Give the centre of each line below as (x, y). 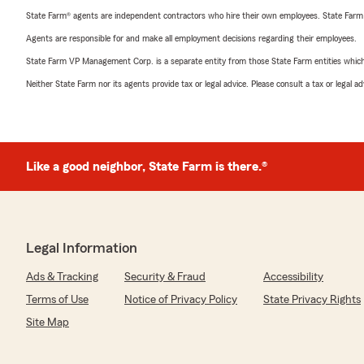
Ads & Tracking (62, 277)
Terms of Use (57, 300)
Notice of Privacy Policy (181, 300)
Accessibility (293, 277)
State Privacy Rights (312, 300)
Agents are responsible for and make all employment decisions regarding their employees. (191, 39)
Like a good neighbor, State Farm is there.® (147, 167)
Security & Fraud (165, 277)
